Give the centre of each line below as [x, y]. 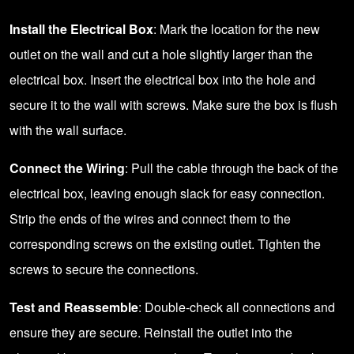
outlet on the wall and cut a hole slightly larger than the [161, 54]
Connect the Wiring [67, 168]
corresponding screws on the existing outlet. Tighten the [165, 244]
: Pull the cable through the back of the [232, 168]
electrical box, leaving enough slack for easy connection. [167, 193]
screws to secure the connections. [104, 269]
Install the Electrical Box [81, 29]
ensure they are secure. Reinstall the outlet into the [151, 332]
